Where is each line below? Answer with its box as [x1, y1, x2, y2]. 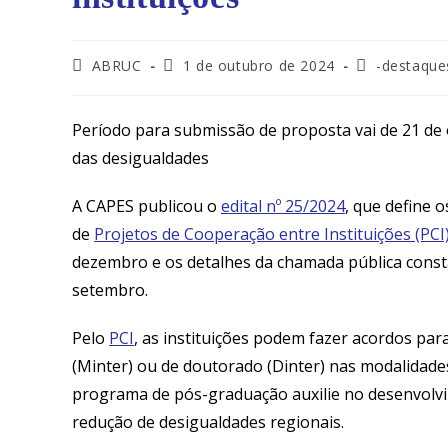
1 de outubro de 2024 [182, 55, 335, 75]
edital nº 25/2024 [221, 194, 345, 217]
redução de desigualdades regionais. [72, 410, 344, 433]
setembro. [72, 278, 148, 301]
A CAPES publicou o [72, 194, 221, 217]
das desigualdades [72, 146, 209, 169]
